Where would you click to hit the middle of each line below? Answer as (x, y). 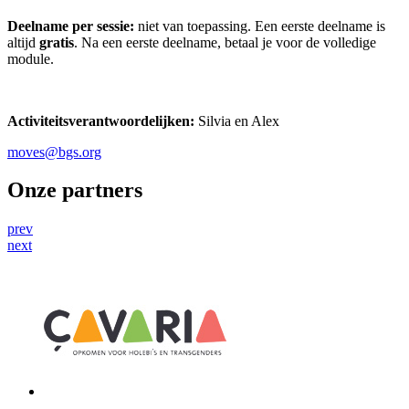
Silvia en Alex (237, 121)
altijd (23, 42)
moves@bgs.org (54, 152)
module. (31, 58)
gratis (57, 42)
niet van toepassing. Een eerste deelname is (260, 26)
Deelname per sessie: (71, 26)
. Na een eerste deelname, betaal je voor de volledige (225, 42)
